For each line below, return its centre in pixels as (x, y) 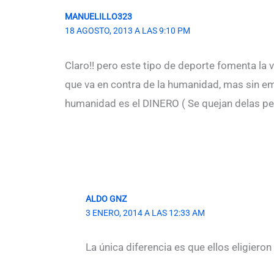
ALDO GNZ (106, 198)
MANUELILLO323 (98, 17)
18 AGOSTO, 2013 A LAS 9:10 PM (128, 31)
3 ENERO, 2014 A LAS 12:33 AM (145, 213)
